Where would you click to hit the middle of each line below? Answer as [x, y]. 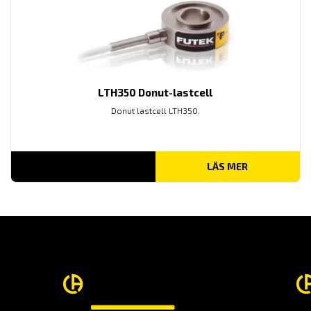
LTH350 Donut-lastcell [155, 92]
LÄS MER [228, 166]
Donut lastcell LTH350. [155, 110]
